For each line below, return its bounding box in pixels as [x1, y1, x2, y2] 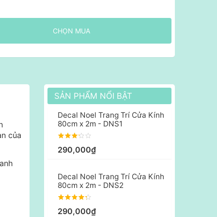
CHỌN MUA [53, 27, 90, 35]
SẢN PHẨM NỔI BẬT [54, 91, 132, 101]
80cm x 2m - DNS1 [58, 119, 123, 129]
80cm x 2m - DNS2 [58, 181, 124, 190]
